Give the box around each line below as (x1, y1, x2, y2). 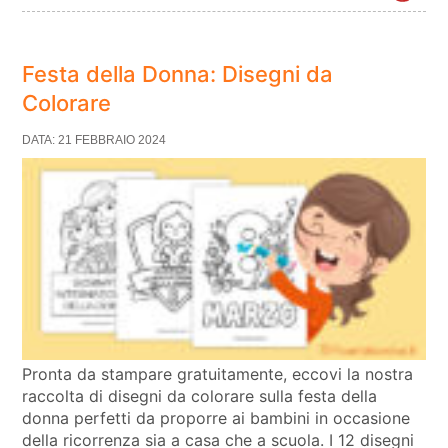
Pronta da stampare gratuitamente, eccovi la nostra (22, 363, 414, 384)
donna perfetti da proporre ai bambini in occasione (22, 407, 411, 428)
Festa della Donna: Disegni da (22, 61, 334, 88)
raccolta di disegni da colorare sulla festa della (22, 385, 378, 406)
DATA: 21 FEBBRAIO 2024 (22, 133, 167, 148)
